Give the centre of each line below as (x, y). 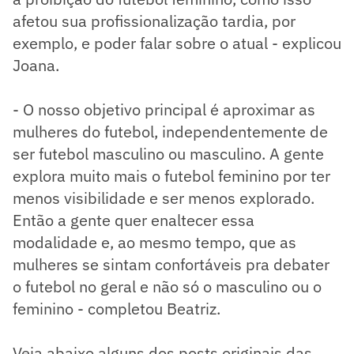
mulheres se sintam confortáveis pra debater (171, 264)
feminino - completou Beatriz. (119, 308)
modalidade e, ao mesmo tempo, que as (154, 242)
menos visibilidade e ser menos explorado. (164, 198)
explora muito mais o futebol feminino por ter (171, 175)
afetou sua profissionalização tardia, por (154, 21)
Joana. (36, 65)
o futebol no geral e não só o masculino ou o (167, 286)
